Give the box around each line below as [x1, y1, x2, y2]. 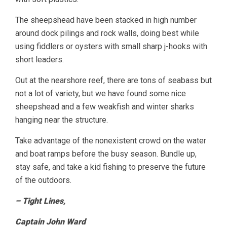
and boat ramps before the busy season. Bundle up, [15, 148, 197, 159]
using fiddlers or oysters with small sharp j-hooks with [15, 41, 207, 51]
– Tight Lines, [15, 196, 65, 206]
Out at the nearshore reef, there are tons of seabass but [15, 75, 212, 85]
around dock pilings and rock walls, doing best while [15, 28, 199, 38]
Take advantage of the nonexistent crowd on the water [15, 135, 206, 145]
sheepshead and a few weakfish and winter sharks [15, 101, 194, 111]
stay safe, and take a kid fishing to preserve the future [15, 162, 206, 172]
